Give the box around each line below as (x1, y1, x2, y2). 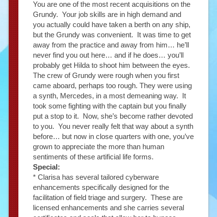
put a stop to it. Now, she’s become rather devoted (32, 111, 193, 120)
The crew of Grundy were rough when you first (32, 71, 179, 79)
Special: (32, 162, 60, 171)
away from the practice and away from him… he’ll (32, 40, 189, 49)
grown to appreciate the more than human (32, 142, 164, 151)
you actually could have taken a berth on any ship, (32, 20, 190, 29)
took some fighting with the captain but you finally (32, 101, 186, 110)
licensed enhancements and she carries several (32, 203, 184, 212)
